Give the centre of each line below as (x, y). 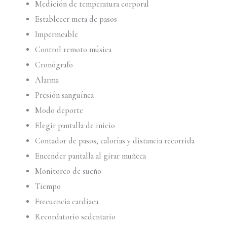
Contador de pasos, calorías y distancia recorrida (115, 141)
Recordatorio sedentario (75, 217)
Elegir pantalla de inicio (75, 125)
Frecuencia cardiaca (67, 201)
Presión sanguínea (65, 95)
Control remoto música (73, 49)
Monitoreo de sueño (68, 171)
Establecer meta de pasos (76, 19)
